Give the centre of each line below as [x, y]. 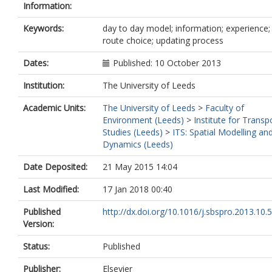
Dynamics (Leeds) [138, 144]
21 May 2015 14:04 [140, 167]
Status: [36, 246]
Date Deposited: [55, 167]
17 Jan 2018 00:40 [138, 189]
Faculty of [225, 108]
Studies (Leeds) [133, 132]
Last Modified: [51, 189]
